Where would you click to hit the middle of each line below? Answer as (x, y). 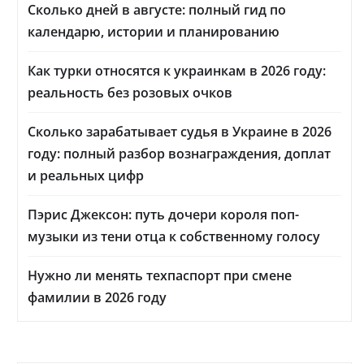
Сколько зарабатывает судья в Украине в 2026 (180, 132)
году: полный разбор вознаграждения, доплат (179, 154)
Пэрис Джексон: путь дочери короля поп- (163, 215)
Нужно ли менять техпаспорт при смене (160, 276)
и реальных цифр (86, 176)
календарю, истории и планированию (154, 32)
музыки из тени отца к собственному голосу (174, 237)
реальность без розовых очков (130, 93)
